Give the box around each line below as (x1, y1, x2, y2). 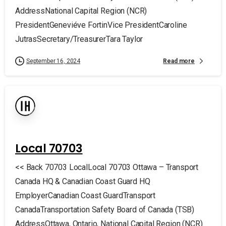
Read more (163, 57, 195, 65)
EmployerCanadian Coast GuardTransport (15, 191, 156, 200)
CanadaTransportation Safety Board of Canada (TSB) (15, 205, 195, 214)
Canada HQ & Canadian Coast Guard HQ (15, 177, 150, 186)
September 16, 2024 (26, 58, 81, 65)
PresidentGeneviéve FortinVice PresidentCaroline (15, 20, 187, 30)
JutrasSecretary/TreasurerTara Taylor (15, 34, 143, 44)
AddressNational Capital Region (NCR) (15, 6, 147, 16)
